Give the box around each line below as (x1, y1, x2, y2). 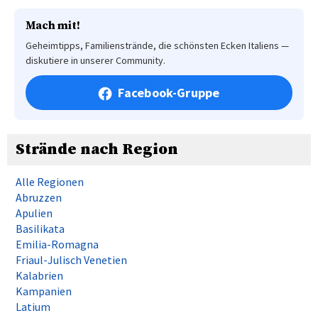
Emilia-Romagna (16, 237, 99, 252)
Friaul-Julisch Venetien (16, 253, 127, 268)
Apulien (16, 206, 53, 221)
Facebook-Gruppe (118, 84, 220, 101)
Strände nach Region (16, 140, 178, 160)
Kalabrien (16, 268, 63, 283)
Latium (16, 300, 50, 314)
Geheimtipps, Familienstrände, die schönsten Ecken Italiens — (26, 39, 289, 53)
